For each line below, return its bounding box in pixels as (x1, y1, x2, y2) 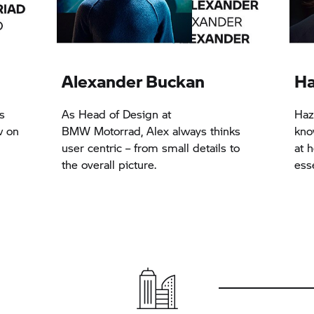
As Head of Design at (62, 106, 172, 123)
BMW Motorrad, (62, 123, 144, 139)
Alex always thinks (143, 123, 241, 139)
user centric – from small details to (62, 139, 240, 156)
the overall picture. (62, 156, 157, 173)
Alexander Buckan (62, 69, 205, 94)
